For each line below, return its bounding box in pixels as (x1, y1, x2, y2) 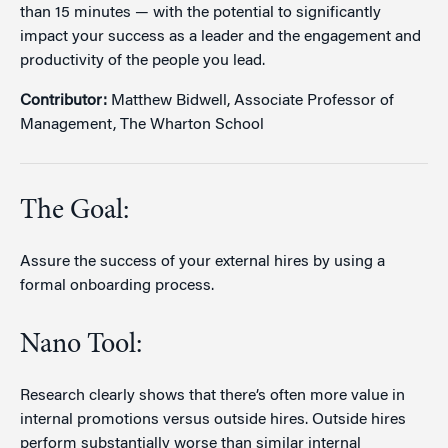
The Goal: (20, 197, 129, 226)
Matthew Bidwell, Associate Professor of (111, 93, 394, 109)
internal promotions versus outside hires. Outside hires (20, 411, 406, 428)
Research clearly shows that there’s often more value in (20, 387, 405, 404)
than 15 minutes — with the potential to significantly (20, 5, 381, 21)
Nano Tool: (20, 331, 142, 360)
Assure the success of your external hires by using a (20, 253, 385, 270)
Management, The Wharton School (20, 117, 264, 133)
